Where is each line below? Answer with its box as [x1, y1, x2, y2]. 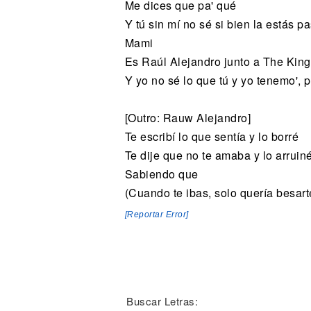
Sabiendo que [124, 166, 199, 183]
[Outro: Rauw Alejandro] [124, 110, 251, 126]
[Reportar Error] [124, 209, 189, 219]
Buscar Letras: [126, 293, 198, 308]
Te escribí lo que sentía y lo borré [124, 128, 299, 145]
